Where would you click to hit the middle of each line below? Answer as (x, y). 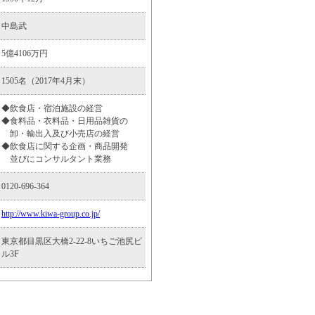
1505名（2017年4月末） (46, 81)
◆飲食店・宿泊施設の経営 (52, 108)
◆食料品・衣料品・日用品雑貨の (65, 121)
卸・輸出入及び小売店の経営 (60, 134)
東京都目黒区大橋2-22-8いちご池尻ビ (72, 241)
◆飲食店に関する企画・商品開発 (65, 146)
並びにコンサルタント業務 (56, 159)
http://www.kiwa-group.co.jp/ (51, 214)
